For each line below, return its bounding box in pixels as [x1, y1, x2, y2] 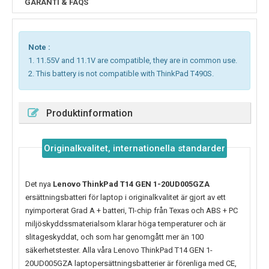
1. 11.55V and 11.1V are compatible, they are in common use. [28, 56, 237, 65]
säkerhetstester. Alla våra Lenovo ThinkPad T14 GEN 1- [25, 246, 213, 255]
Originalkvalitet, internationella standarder [43, 143, 225, 154]
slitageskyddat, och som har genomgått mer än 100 [25, 232, 204, 242]
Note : [28, 43, 50, 52]
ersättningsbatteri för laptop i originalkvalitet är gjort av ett [25, 193, 226, 202]
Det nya [25, 180, 53, 189]
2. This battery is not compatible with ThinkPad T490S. [28, 69, 214, 79]
